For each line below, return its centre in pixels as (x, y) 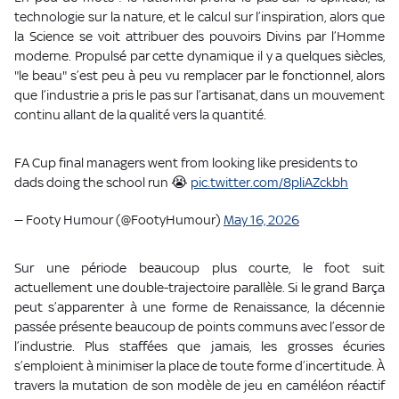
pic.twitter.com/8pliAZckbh (269, 183)
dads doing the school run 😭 (102, 183)
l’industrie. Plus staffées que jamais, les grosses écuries (199, 346)
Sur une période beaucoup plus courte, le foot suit (199, 268)
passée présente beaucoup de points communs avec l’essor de (199, 327)
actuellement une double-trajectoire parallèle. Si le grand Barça (199, 288)
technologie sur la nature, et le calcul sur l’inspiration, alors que (199, 17)
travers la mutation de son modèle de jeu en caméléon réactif (199, 386)
